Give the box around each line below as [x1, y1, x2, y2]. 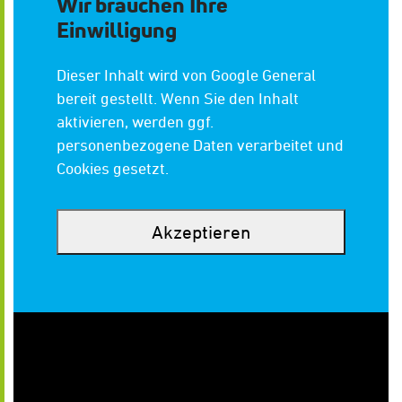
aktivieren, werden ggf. [57, 111, 214, 131]
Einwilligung [57, 14, 177, 44]
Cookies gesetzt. [57, 158, 169, 178]
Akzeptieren [152, 221, 250, 242]
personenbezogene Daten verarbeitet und [57, 135, 344, 154]
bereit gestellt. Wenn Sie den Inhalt [57, 88, 299, 108]
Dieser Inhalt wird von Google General [57, 65, 316, 84]
